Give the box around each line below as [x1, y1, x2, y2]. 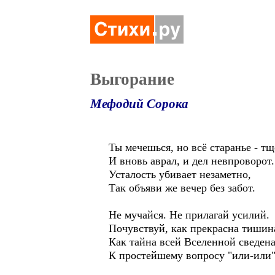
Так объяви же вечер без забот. [109, 182, 255, 194]
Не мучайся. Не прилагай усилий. [109, 209, 269, 221]
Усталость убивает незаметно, [109, 168, 251, 180]
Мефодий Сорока [90, 96, 188, 111]
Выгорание [90, 70, 174, 88]
